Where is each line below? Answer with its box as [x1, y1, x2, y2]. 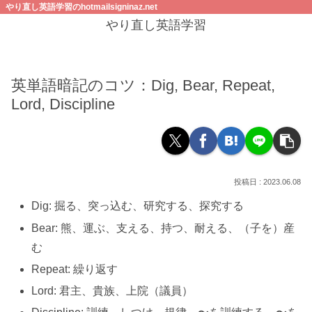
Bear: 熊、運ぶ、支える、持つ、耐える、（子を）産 [31, 221, 295, 234]
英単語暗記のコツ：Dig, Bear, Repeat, [11, 77, 275, 95]
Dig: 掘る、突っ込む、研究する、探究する [31, 200, 244, 212]
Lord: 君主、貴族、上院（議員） [31, 285, 194, 297]
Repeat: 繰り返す [31, 263, 118, 275]
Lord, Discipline [11, 95, 115, 114]
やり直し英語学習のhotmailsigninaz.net [6, 2, 157, 12]
